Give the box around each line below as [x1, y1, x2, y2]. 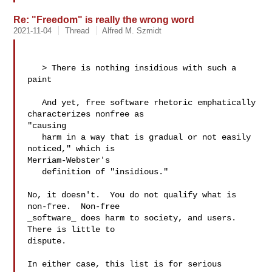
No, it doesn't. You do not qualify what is [27, 190, 237, 200]
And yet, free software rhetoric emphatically [27, 98, 42, 107]
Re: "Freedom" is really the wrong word [13, 14, 195, 25]
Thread [65, 26, 90, 35]
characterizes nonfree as [27, 109, 149, 119]
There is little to [27, 225, 115, 234]
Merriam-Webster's [27, 155, 110, 165]
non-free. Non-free [27, 202, 120, 211]
